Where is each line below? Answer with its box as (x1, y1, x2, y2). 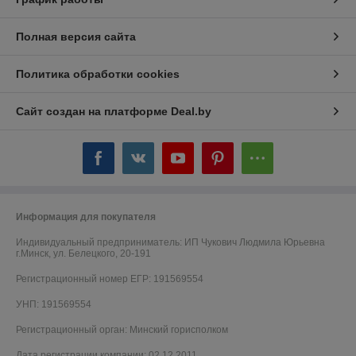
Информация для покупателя (16, 211, 156, 223)
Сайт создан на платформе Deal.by (16, 105, 211, 118)
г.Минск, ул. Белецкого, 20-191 (16, 248, 151, 260)
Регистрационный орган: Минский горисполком (16, 324, 228, 336)
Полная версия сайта (16, 30, 136, 44)
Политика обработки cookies (16, 68, 180, 81)
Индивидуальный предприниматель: (16, 237, 184, 249)
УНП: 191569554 (16, 299, 91, 311)
